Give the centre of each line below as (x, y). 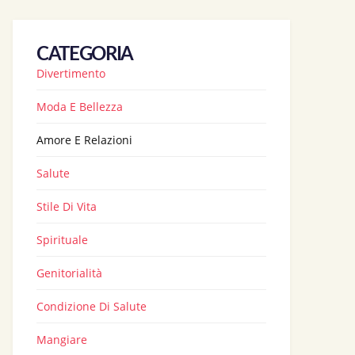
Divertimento (71, 73)
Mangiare (62, 340)
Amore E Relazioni (84, 140)
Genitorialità (69, 273)
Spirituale (62, 240)
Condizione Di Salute (92, 306)
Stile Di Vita (67, 206)
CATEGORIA (85, 55)
